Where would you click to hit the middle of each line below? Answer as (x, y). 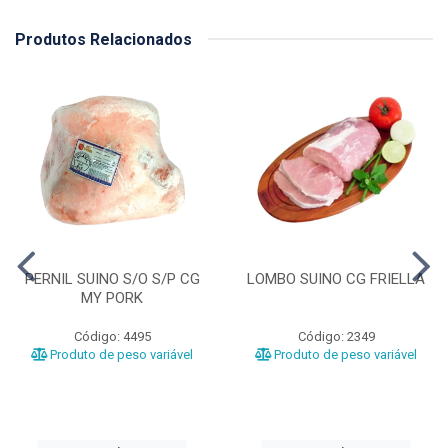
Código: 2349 (336, 336)
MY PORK (112, 297)
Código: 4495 (112, 336)
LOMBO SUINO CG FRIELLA (336, 278)
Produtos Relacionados (103, 39)
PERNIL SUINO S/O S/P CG (112, 278)
